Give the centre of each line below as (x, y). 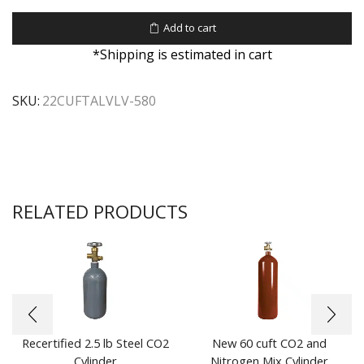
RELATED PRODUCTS (100, 212)
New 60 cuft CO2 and (269, 343)
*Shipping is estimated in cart (182, 54)
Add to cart (189, 28)
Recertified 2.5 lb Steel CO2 (95, 343)
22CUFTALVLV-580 (99, 101)
